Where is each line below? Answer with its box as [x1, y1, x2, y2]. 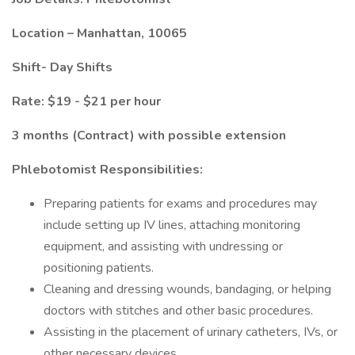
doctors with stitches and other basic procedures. [44, 302, 313, 319]
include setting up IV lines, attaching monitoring [44, 216, 300, 234]
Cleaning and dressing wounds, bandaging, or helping [44, 281, 331, 298]
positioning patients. [44, 259, 154, 277]
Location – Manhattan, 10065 [12, 25, 187, 42]
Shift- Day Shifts [12, 59, 113, 76]
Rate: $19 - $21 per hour [12, 93, 161, 110]
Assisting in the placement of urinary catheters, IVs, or [44, 323, 338, 341]
